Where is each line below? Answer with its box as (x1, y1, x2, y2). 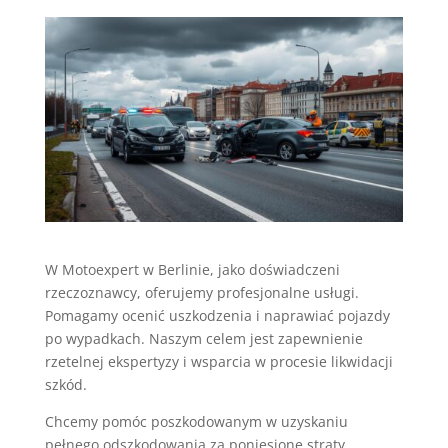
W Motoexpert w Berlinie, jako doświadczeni (44, 259, 340, 279)
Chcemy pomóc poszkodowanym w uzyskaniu (44, 411, 348, 431)
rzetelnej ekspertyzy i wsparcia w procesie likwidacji (44, 351, 393, 371)
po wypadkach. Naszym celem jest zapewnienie (44, 328, 363, 348)
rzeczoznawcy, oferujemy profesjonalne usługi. (44, 282, 359, 302)
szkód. (44, 374, 87, 394)
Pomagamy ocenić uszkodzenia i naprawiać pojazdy (44, 305, 390, 325)
